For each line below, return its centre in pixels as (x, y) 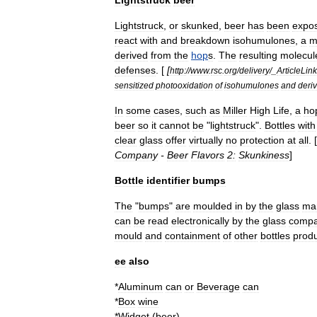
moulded (213, 206)
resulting (258, 55)
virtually (206, 140)
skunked (200, 25)
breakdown (205, 40)
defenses (135, 70)
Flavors (208, 155)
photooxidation (184, 85)
